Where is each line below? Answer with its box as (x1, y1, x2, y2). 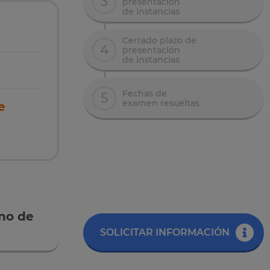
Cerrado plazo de (122, 34, 196, 46)
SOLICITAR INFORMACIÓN (99, 227, 230, 239)
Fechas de (122, 87, 167, 99)
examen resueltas (122, 97, 199, 108)
